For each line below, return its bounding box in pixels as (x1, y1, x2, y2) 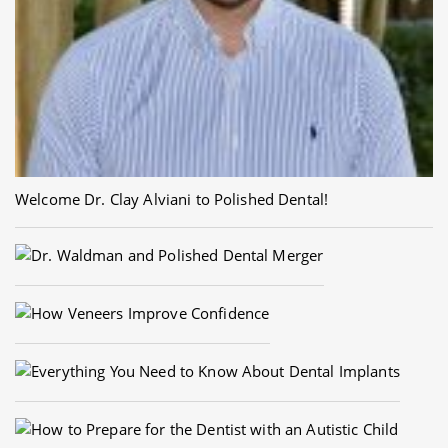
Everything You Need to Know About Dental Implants (31, 361, 400, 381)
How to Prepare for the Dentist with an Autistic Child (31, 419, 399, 439)
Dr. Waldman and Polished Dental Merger (31, 245, 324, 265)
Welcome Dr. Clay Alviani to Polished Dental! (15, 189, 329, 209)
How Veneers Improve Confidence (31, 303, 270, 323)
